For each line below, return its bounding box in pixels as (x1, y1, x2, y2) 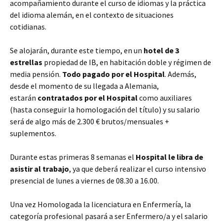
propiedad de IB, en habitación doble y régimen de (44, 57, 211, 67)
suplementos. (10, 128, 56, 138)
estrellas (10, 57, 44, 67)
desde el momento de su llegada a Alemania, (10, 81, 159, 91)
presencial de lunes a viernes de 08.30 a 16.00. (10, 176, 159, 185)
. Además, (165, 69, 196, 79)
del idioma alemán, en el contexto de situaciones (10, 10, 174, 20)
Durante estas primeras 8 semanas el (10, 152, 136, 162)
